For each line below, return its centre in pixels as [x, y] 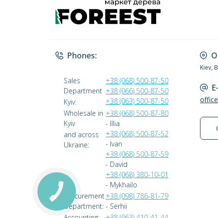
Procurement [84, 196]
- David [117, 164]
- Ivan [114, 144]
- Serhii [116, 206]
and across [81, 135]
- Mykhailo [121, 185]
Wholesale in [83, 113]
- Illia [113, 123]
